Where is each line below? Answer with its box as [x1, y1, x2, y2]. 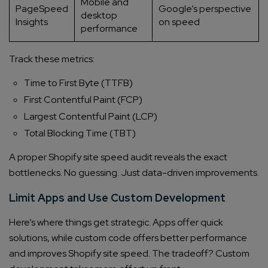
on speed [159, 16, 200, 29]
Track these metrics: [9, 53, 95, 66]
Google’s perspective [159, 2, 251, 16]
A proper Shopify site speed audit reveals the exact [9, 151, 227, 164]
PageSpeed [16, 2, 68, 16]
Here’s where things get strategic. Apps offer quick [9, 216, 223, 229]
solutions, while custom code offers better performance [9, 232, 247, 245]
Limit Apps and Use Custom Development [9, 191, 226, 205]
